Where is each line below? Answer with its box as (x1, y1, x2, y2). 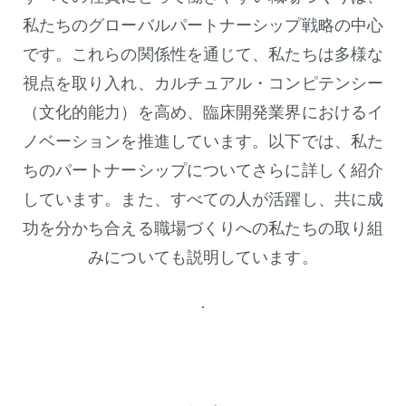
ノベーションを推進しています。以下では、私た (22, 130, 384, 150)
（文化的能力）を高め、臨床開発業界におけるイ (22, 101, 384, 121)
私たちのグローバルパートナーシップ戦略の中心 (22, 14, 384, 34)
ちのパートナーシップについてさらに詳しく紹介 (22, 159, 384, 179)
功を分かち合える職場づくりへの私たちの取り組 (22, 217, 384, 237)
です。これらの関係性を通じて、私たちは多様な (22, 43, 384, 63)
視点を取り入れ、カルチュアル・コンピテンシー (22, 72, 384, 92)
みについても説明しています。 (88, 246, 318, 266)
